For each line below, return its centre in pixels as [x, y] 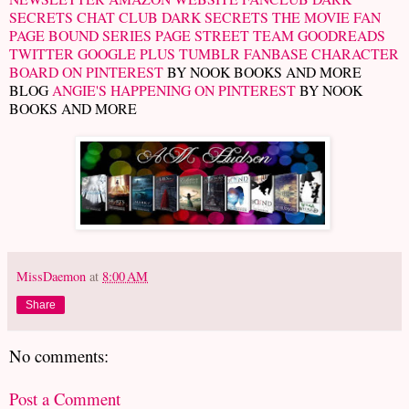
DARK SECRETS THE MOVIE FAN [271, 17]
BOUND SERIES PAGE [120, 36]
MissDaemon [51, 277]
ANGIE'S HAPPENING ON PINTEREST [174, 90]
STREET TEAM [244, 36]
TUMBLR [210, 54]
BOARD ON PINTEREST [86, 72]
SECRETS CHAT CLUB [84, 17]
